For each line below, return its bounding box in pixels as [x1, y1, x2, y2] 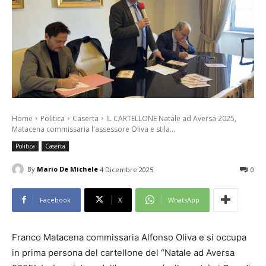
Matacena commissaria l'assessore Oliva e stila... [12, 123, 175, 134]
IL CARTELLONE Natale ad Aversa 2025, [106, 113, 236, 123]
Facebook [40, 195, 71, 204]
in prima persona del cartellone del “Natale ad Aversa [12, 246, 235, 258]
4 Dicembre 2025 [100, 164, 153, 174]
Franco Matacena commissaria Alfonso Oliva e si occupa [12, 231, 246, 243]
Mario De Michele [37, 164, 98, 174]
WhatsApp [168, 195, 199, 204]
